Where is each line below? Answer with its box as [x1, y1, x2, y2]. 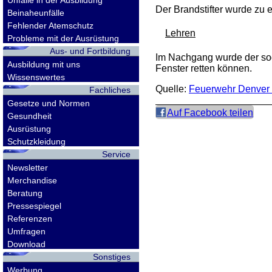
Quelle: [155, 83, 189, 94]
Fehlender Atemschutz [7, 21, 94, 30]
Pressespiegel [7, 201, 62, 211]
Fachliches [89, 85, 131, 95]
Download [7, 239, 46, 249]
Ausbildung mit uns [7, 59, 81, 69]
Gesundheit [7, 111, 52, 121]
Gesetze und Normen [7, 98, 90, 108]
